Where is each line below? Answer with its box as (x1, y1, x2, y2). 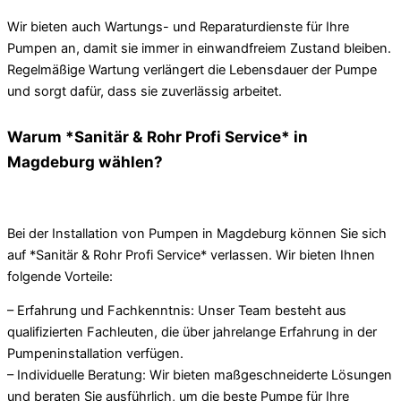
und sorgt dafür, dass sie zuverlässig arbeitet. (7, 82, 282, 99)
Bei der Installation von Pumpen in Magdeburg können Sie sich (7, 225, 387, 242)
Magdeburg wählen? (7, 152, 163, 172)
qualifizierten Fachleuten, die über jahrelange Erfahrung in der (7, 324, 377, 341)
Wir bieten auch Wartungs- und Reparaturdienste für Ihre (7, 18, 349, 35)
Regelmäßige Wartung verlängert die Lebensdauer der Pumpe (7, 61, 377, 78)
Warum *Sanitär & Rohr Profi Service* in (7, 127, 308, 147)
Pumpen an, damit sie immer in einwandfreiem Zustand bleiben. (7, 39, 391, 56)
